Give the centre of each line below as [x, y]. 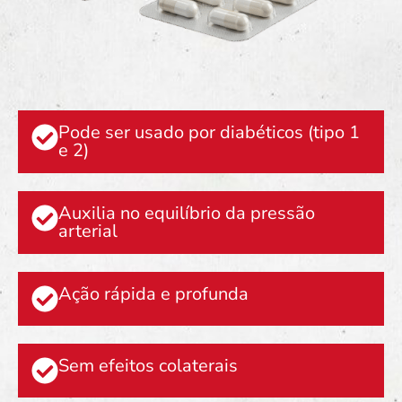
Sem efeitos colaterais [148, 365]
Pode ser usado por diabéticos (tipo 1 [209, 132]
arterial [88, 231]
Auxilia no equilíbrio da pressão [187, 213]
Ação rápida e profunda [153, 293]
